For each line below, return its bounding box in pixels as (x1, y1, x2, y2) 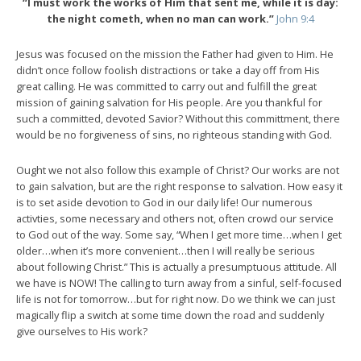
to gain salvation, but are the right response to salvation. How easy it (16, 178, 342, 193)
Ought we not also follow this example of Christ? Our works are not (16, 162, 339, 177)
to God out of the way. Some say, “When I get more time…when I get (16, 226, 342, 242)
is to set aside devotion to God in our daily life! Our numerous (16, 194, 313, 210)
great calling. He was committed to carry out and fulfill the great (16, 78, 317, 93)
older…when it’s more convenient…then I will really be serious (16, 243, 315, 258)
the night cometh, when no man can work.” (47, 10, 274, 26)
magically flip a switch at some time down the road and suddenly (16, 307, 324, 322)
